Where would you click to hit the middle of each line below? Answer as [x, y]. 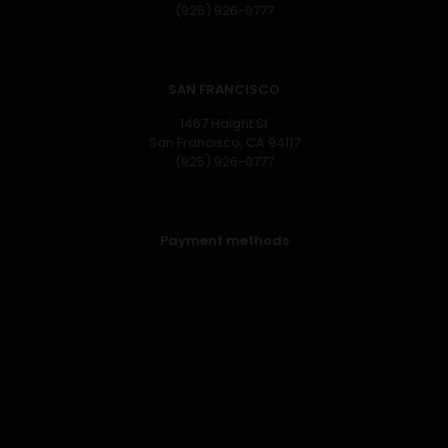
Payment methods [224, 240]
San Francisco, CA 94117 [224, 142]
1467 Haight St [224, 123]
